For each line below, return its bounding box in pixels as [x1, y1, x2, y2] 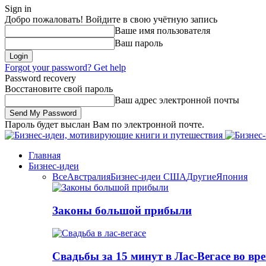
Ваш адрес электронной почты [115, 94, 239, 105]
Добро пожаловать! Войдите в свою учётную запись [5, 14, 217, 24]
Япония [216, 171, 248, 182]
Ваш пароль [115, 37, 163, 48]
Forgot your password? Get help [5, 62, 126, 72]
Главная [28, 150, 61, 160]
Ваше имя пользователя [115, 25, 210, 36]
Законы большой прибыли [52, 204, 192, 217]
